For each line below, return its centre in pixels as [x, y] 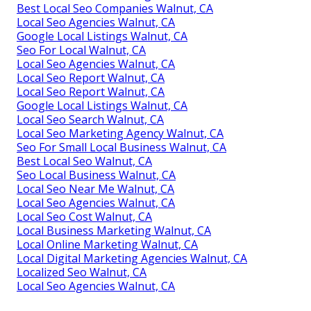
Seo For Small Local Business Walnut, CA [121, 147]
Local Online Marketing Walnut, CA [107, 244]
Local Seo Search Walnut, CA [90, 119]
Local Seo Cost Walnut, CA [84, 216]
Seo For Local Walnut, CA [81, 50]
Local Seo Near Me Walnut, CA [95, 188]
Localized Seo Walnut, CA [82, 272]
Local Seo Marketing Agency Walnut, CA [120, 133]
